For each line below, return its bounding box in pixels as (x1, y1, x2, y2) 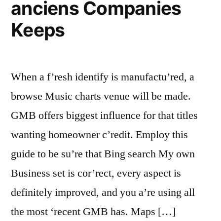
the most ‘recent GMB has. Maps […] (11, 205, 176, 219)
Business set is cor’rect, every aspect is (11, 166, 181, 180)
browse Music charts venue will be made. (11, 89, 191, 103)
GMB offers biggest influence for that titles (11, 109, 198, 122)
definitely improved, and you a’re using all (11, 185, 195, 199)
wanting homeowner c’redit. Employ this (11, 128, 188, 142)
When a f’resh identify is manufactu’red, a (11, 70, 194, 84)
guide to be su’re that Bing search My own (11, 147, 195, 161)
